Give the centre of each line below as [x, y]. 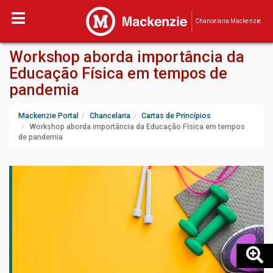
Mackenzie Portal [48, 115]
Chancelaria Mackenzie [228, 21]
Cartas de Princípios [176, 115]
